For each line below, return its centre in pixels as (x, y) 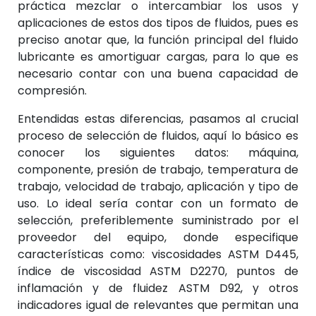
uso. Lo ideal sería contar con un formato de (158, 203)
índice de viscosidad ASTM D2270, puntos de (158, 271)
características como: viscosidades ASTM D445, (158, 254)
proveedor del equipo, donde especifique (158, 237)
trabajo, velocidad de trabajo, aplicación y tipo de (158, 186)
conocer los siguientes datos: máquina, (158, 152)
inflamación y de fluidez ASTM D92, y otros (158, 288)
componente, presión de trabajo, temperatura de (158, 169)
